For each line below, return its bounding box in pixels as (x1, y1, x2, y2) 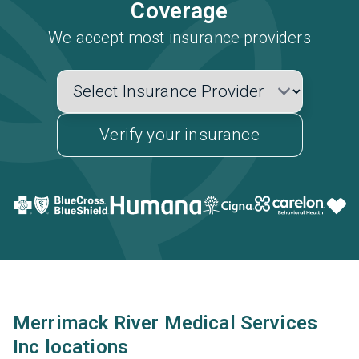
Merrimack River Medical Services (13, 312, 318, 334)
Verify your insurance (99, 125, 260, 144)
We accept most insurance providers (48, 28, 311, 47)
